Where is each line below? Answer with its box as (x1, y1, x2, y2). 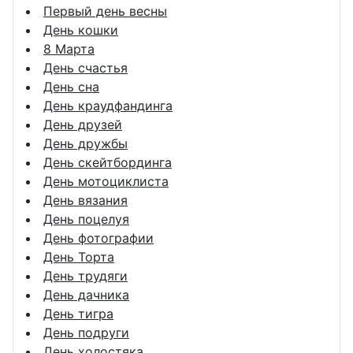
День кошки (43, 22, 118, 39)
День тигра (43, 306, 113, 322)
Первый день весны (43, 3, 167, 20)
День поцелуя (43, 211, 129, 228)
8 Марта (43, 41, 95, 58)
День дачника (43, 287, 129, 303)
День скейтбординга (43, 154, 172, 171)
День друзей (43, 117, 122, 133)
